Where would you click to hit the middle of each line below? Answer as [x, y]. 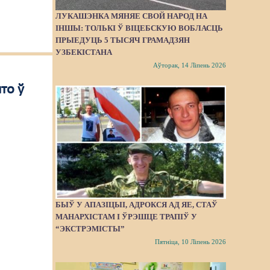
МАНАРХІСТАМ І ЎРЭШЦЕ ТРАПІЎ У [127, 217]
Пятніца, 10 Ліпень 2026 [190, 242]
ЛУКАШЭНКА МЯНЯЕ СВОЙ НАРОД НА [132, 16]
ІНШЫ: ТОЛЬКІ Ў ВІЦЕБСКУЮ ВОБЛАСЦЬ [140, 28]
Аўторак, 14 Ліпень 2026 [189, 65]
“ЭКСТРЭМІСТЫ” [90, 229]
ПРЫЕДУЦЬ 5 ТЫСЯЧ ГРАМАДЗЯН [123, 40]
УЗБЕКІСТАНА [84, 52]
